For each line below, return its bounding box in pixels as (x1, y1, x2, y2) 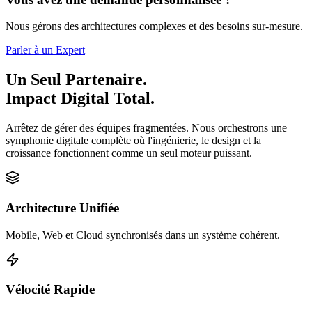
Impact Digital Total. (6, 89, 155, 108)
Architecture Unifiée (6, 200, 119, 215)
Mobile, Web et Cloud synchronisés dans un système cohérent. (6, 228, 280, 241)
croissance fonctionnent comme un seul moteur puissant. (6, 147, 252, 159)
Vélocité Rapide (6, 282, 95, 297)
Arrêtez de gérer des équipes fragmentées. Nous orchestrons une (6, 122, 287, 134)
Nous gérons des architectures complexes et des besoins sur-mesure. (6, 20, 303, 33)
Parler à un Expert (6, 44, 85, 56)
